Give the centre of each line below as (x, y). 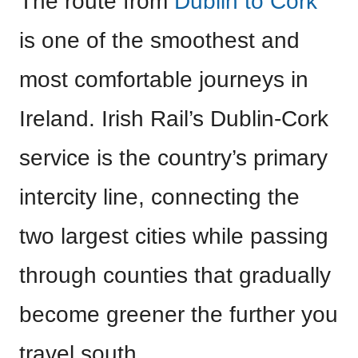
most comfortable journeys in (164, 79)
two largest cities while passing (174, 236)
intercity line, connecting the (159, 197)
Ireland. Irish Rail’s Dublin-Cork (174, 118)
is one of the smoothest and (159, 40)
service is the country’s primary (173, 157)
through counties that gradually (175, 275)
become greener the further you (179, 314)
